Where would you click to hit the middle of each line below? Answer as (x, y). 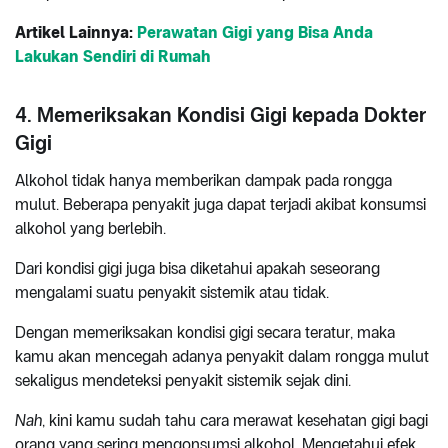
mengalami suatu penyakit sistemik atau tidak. (174, 292)
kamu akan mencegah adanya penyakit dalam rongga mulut (222, 356)
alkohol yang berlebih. (90, 228)
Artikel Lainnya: (76, 32)
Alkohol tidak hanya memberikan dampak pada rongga (203, 180)
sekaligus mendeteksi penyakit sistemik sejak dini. (183, 380)
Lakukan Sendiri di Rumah (113, 56)
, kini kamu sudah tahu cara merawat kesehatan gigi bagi (235, 420)
